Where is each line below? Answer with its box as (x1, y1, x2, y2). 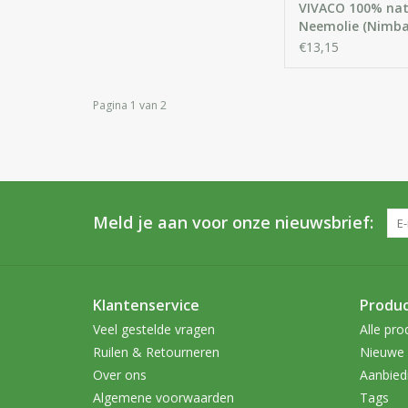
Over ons (93, 365, 147, 383)
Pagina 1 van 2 (93, 97, 167, 113)
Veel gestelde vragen (93, 320, 215, 338)
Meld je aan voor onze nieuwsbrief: (93, 210, 373, 233)
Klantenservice (93, 294, 199, 315)
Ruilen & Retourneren (93, 342, 219, 361)
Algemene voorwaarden (93, 388, 234, 406)
